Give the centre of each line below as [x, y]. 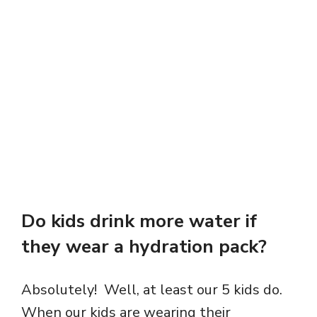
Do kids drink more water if [139, 221]
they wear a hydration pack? [144, 247]
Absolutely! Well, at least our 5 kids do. [154, 290]
